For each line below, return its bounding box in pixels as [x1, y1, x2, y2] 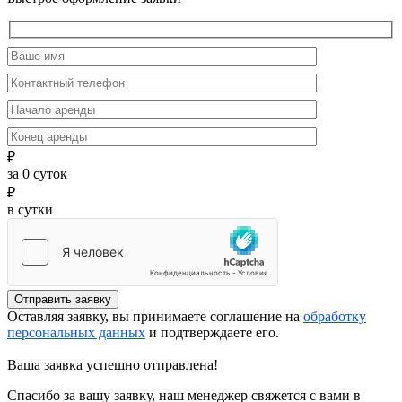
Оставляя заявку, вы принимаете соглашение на [7, 309, 303, 324]
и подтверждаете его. [145, 325, 279, 340]
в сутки [7, 202, 53, 217]
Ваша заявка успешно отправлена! [7, 357, 218, 372]
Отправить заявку [14, 293, 111, 306]
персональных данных [7, 325, 145, 340]
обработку [303, 309, 366, 324]
